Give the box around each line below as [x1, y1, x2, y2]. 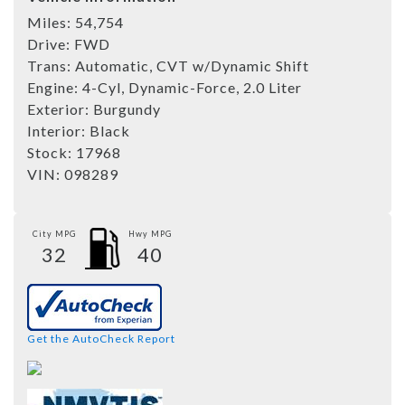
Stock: [27, 143, 76, 161]
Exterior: [27, 99, 93, 118]
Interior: [27, 121, 89, 139]
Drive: [27, 34, 74, 52]
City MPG [33, 228, 76, 239]
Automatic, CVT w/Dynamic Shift [75, 56, 309, 74]
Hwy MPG [128, 228, 172, 239]
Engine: [27, 78, 82, 96]
